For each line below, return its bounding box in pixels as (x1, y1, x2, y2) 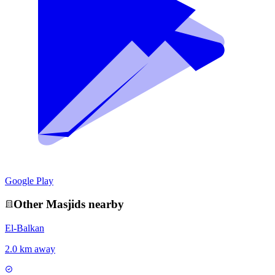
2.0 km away (5, 244, 55, 255)
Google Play (5, 175, 53, 186)
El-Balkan (5, 223, 44, 234)
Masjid (46, 198, 81, 211)
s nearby (81, 198, 124, 211)
